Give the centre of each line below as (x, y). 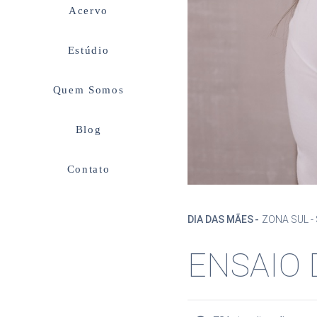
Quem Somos (88, 90)
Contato (88, 169)
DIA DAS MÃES (220, 220)
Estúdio (88, 50)
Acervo (88, 10)
